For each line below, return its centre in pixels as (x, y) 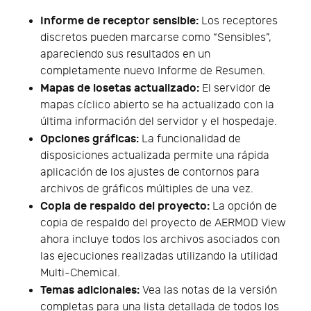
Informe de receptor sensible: (119, 21)
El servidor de (235, 89)
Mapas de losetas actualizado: (120, 89)
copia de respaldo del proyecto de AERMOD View (163, 224)
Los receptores (238, 22)
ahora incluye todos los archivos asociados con (160, 240)
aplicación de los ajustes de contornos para (150, 173)
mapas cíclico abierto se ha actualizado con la (157, 106)
